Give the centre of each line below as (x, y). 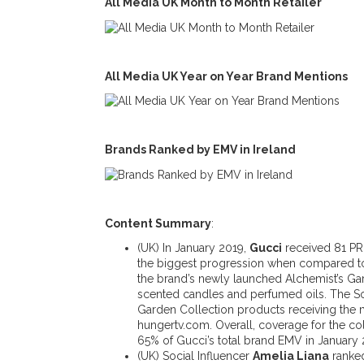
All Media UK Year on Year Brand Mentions (227, 76)
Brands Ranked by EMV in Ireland (201, 150)
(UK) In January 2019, (193, 248)
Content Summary (158, 224)
